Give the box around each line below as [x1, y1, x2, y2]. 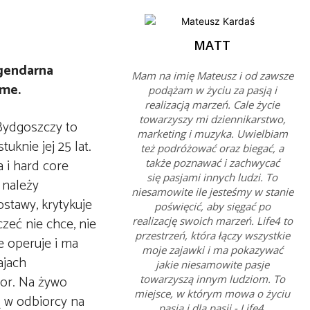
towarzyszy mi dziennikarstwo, [138, 112, 286, 126]
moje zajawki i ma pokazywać [141, 243, 283, 257]
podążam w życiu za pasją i [147, 83, 277, 97]
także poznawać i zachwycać [145, 156, 280, 170]
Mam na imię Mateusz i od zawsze [131, 69, 293, 82]
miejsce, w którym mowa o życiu [134, 286, 291, 300]
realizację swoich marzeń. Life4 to [131, 214, 293, 228]
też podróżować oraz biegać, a [140, 141, 284, 155]
